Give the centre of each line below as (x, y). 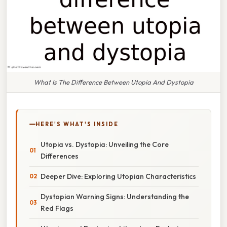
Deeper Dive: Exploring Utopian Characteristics (118, 176)
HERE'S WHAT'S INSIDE (77, 124)
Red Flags (57, 208)
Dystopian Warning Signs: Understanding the (115, 196)
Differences (60, 156)
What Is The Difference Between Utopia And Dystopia (113, 82)
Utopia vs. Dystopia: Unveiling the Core (105, 144)
